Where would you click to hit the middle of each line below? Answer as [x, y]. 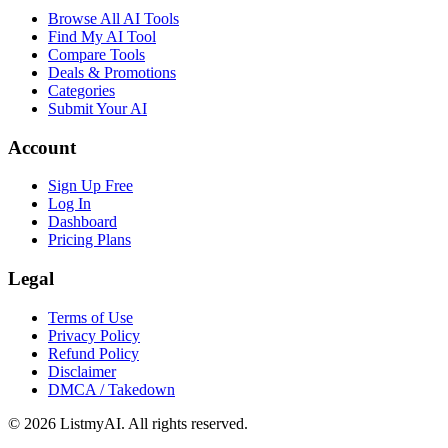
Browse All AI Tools [113, 18]
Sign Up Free [90, 186]
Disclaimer [82, 371]
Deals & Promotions [112, 72]
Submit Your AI [97, 108]
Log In [69, 204]
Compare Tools [96, 54]
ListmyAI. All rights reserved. [152, 423]
